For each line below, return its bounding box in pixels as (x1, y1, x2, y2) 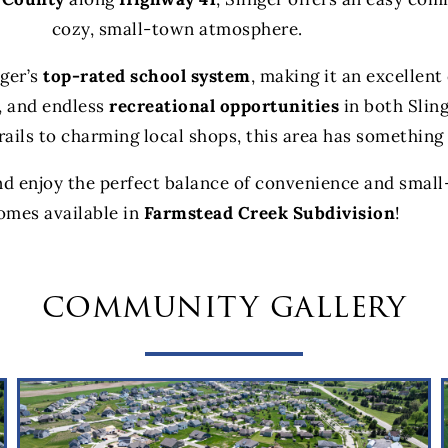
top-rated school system (43, 64, 251, 87)
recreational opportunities (109, 94, 340, 117)
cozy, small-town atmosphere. (51, 17, 303, 40)
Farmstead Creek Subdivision (143, 201, 396, 224)
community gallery (41, 279, 407, 331)
